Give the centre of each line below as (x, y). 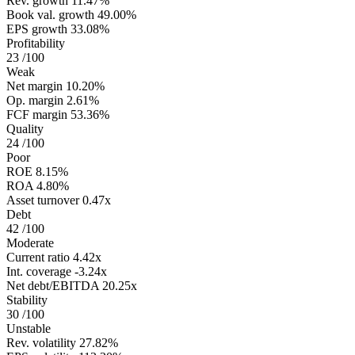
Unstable (29, 328)
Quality (25, 128)
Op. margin (35, 100)
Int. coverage (39, 271)
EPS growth (37, 29)
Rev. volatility (41, 342)
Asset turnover (43, 200)
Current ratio (38, 257)
